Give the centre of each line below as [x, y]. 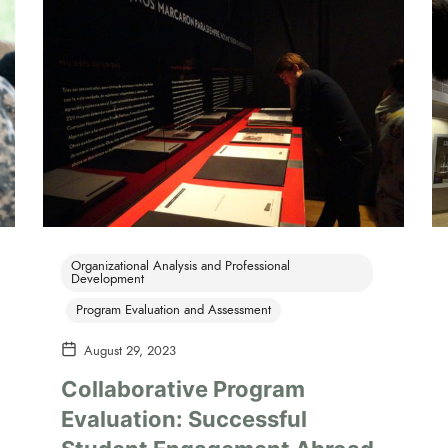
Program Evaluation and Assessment [173, 310]
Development [107, 279]
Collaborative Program [183, 388]
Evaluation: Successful [184, 418]
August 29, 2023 [130, 351]
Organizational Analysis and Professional [180, 266]
